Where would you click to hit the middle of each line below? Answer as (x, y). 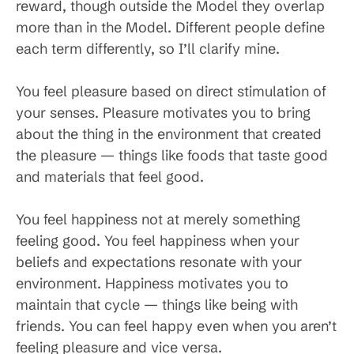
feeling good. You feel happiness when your (158, 241)
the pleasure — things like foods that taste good (172, 155)
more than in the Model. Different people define (170, 27)
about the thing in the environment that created (169, 134)
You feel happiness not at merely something (158, 219)
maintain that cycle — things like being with (157, 305)
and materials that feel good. (110, 177)
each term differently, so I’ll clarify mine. (148, 49)
